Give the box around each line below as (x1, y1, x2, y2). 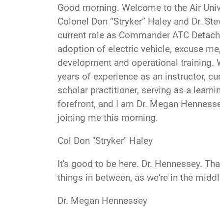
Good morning (57, 1, 117, 13)
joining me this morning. (57, 111, 161, 123)
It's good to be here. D (57, 158, 147, 169)
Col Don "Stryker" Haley (57, 135, 153, 146)
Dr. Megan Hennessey (57, 194, 147, 206)
